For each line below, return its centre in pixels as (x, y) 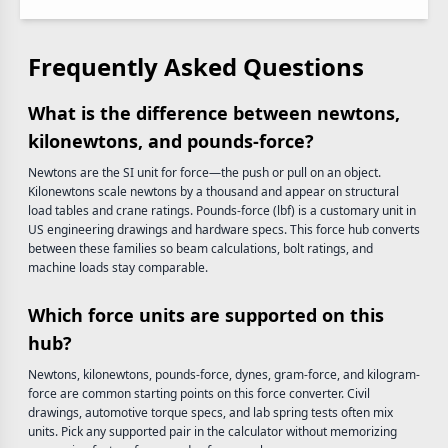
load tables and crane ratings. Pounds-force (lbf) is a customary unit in (222, 210)
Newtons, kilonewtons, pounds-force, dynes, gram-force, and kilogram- (224, 374)
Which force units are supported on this (206, 315)
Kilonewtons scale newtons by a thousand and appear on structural (213, 191)
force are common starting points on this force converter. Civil (199, 393)
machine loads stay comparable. (118, 267)
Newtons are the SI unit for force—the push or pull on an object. (204, 172)
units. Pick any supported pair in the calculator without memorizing (212, 431)
